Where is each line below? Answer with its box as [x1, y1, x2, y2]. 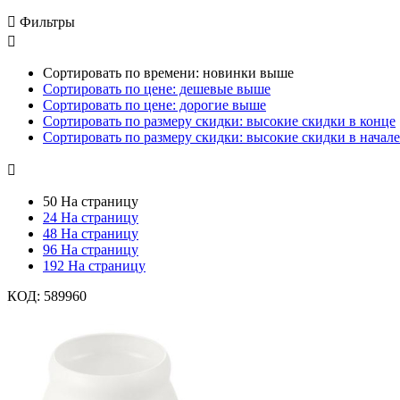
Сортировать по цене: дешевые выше [43, 80, 271, 96]
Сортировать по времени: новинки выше [43, 64, 294, 80]
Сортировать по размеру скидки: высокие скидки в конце [43, 112, 396, 129]
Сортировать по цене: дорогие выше [43, 96, 266, 112]
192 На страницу [43, 257, 146, 273]
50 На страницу [43, 193, 138, 209]
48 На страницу [43, 225, 138, 241]
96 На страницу [43, 241, 138, 257]
